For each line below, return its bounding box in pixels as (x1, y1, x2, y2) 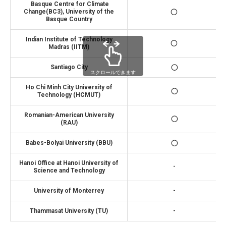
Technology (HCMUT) (37, 91, 100, 98)
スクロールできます (90, 69, 136, 75)
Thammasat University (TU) (30, 207, 108, 214)
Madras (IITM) (48, 43, 89, 50)
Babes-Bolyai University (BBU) (25, 139, 112, 146)
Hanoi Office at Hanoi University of (19, 159, 119, 166)
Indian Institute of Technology (25, 35, 112, 43)
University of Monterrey (34, 187, 104, 194)
